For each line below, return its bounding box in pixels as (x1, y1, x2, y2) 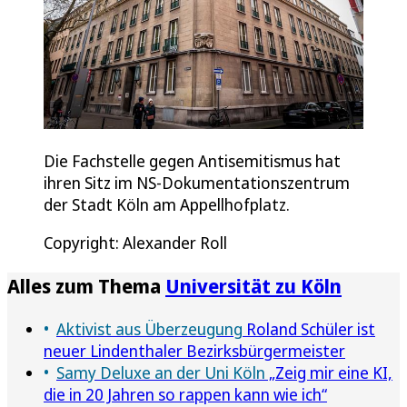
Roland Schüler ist (243, 317, 375, 340)
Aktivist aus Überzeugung (56, 317, 243, 340)
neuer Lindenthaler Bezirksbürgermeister (44, 339, 345, 362)
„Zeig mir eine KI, (265, 361, 392, 383)
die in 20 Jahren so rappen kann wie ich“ (44, 382, 327, 405)
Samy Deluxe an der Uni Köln (56, 361, 265, 383)
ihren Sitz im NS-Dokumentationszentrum (44, 171, 350, 194)
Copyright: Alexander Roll (44, 231, 227, 253)
